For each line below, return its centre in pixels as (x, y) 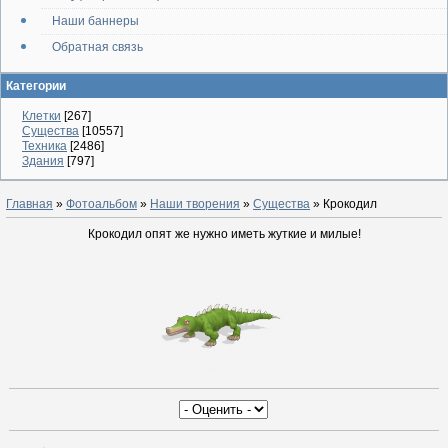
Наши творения (195, 204)
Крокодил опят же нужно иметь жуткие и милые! (224, 234)
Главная (29, 204)
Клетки (41, 116)
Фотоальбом (101, 204)
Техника (44, 146)
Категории (36, 86)
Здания (43, 161)
